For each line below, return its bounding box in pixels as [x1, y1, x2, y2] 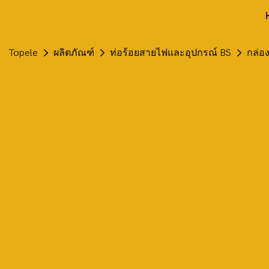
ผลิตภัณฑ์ [53, 47, 94, 58]
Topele [9, 47, 38, 58]
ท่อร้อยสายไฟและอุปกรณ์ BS [110, 47, 231, 58]
